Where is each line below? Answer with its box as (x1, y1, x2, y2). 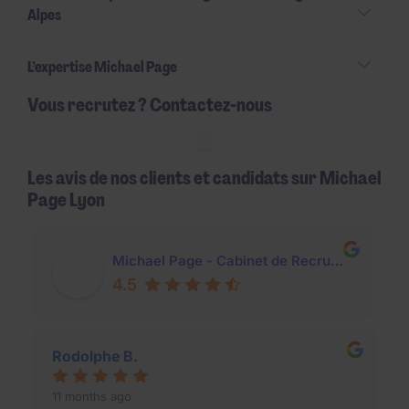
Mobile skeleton (27, 132, 135, 152)
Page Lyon (27, 188, 105, 213)
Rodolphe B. (52, 346, 138, 365)
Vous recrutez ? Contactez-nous (27, 92, 272, 117)
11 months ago (52, 388, 131, 404)
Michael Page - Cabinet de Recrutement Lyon (330, 251, 343, 269)
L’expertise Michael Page (27, 57, 177, 77)
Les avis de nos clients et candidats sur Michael (27, 166, 381, 191)
